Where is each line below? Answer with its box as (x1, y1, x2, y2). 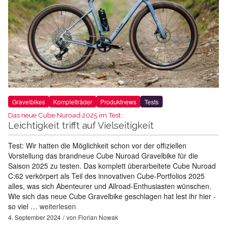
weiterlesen (40, 201, 76, 211)
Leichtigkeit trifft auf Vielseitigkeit (8, 120, 154, 131)
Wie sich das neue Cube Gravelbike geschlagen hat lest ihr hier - (8, 191, 216, 201)
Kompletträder (53, 97, 92, 106)
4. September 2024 (8, 212, 61, 221)
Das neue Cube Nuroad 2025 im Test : (8, 110, 124, 119)
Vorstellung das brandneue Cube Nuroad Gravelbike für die (8, 150, 198, 161)
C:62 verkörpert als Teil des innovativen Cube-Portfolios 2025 (8, 170, 205, 181)
